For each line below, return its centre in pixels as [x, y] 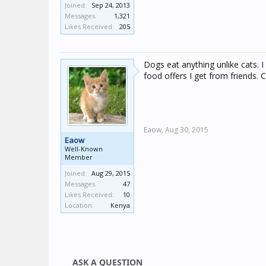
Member [79, 157]
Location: [79, 205]
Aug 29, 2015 [111, 173]
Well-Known [84, 149]
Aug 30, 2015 [187, 130]
